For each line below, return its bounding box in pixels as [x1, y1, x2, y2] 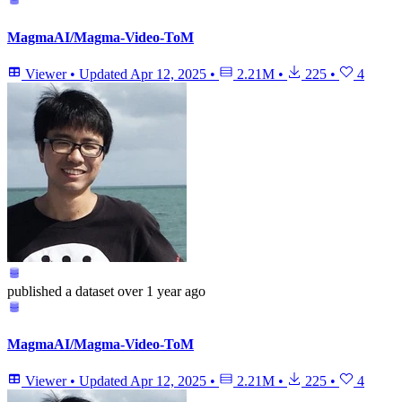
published [7, 283, 62, 299]
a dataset [62, 283, 114, 299]
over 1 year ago [118, 283, 205, 299]
